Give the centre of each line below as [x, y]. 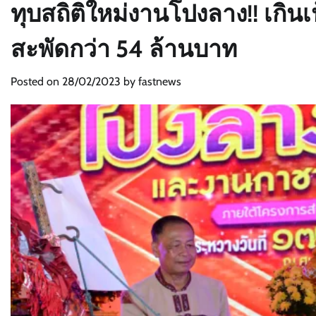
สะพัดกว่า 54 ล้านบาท [124, 48]
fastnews [160, 81]
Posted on [36, 81]
